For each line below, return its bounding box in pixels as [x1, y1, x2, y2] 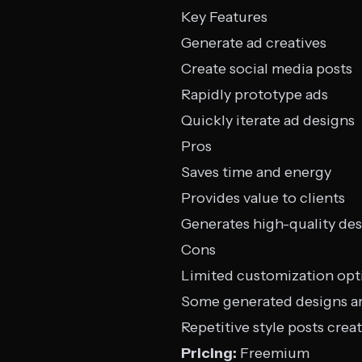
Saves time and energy [181, 163, 331, 181]
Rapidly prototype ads [181, 86, 328, 103]
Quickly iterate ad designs [181, 112, 355, 129]
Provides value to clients [181, 189, 345, 207]
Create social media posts [181, 60, 352, 78]
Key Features [181, 8, 267, 26]
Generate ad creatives [181, 34, 326, 52]
